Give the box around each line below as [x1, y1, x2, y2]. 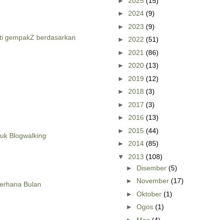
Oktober [136, 190, 164, 198]
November [136, 177, 171, 185]
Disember [136, 164, 168, 172]
